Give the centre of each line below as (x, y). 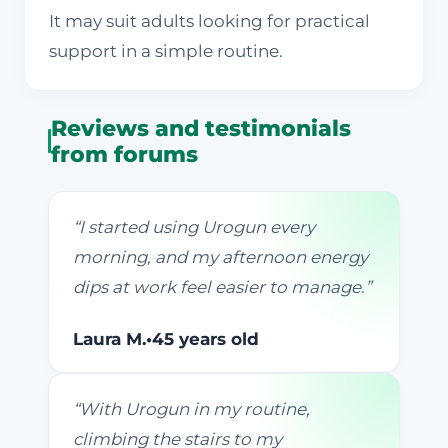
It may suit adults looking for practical (209, 21)
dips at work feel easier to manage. (219, 287)
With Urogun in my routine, (194, 409)
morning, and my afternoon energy (220, 257)
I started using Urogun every (197, 227)
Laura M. (109, 339)
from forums (125, 154)
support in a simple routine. (166, 51)
